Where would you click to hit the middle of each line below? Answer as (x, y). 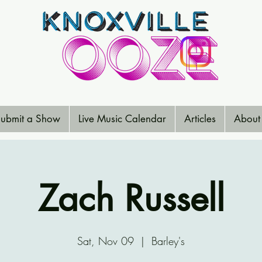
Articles (200, 119)
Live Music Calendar (122, 119)
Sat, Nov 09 (106, 241)
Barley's (168, 241)
